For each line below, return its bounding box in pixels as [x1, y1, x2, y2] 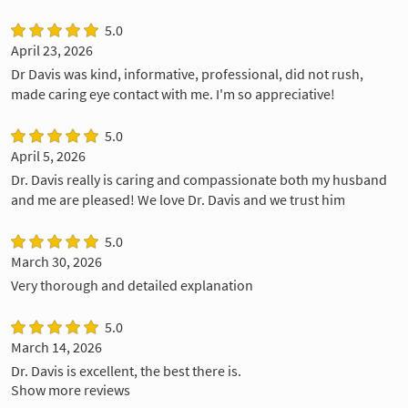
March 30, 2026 [11, 251, 102, 270]
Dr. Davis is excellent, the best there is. [11, 361, 241, 380]
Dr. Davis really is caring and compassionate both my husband [11, 169, 387, 189]
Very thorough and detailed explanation [11, 275, 253, 294]
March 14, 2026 [11, 337, 102, 356]
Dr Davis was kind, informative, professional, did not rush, [11, 64, 363, 83]
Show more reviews [11, 380, 130, 399]
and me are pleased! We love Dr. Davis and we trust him [11, 189, 345, 209]
